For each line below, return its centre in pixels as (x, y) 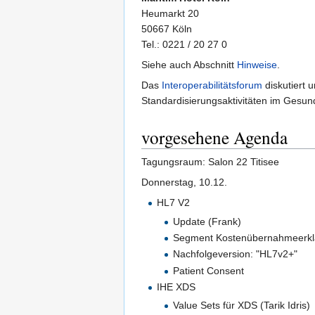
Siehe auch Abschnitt (189, 65)
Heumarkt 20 (170, 14)
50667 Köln (167, 29)
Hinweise (257, 65)
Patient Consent (208, 270)
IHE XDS (176, 287)
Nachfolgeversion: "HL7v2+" (235, 254)
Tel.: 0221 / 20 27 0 (184, 45)
